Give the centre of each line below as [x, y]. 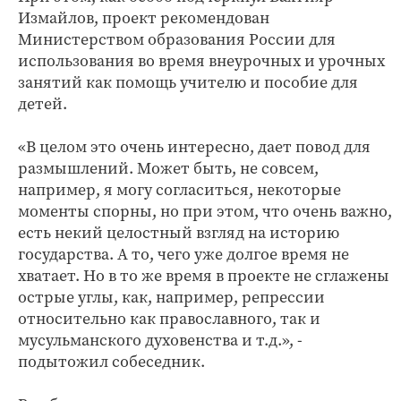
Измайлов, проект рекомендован [144, 17]
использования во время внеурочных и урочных [201, 60]
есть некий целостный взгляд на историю [179, 232]
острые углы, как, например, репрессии [171, 297]
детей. [43, 103]
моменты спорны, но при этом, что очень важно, [205, 211]
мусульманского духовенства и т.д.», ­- [160, 340]
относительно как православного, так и [169, 318]
